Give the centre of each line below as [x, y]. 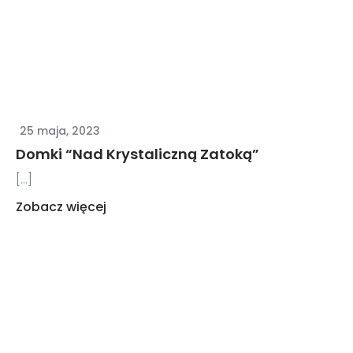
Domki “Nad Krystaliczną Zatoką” [138, 154]
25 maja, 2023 [60, 130]
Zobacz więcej [61, 206]
